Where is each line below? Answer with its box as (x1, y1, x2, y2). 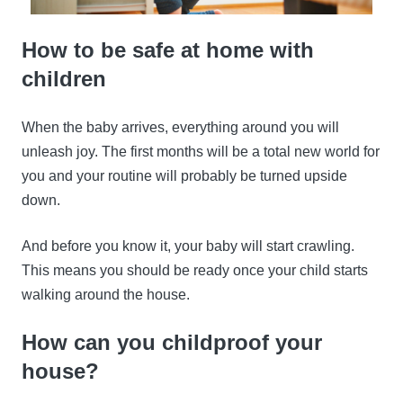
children (22, 67, 106, 92)
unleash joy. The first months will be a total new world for (22, 144, 380, 160)
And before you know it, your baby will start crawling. (22, 238, 354, 255)
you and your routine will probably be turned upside (22, 168, 347, 184)
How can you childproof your (22, 330, 322, 355)
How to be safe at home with (22, 38, 314, 63)
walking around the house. (22, 287, 190, 303)
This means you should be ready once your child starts (22, 263, 368, 279)
